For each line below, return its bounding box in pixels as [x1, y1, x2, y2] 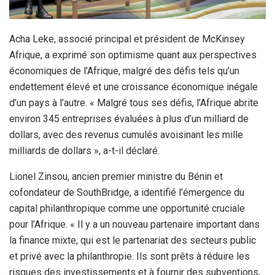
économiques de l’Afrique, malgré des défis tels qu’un [9, 65, 239, 77]
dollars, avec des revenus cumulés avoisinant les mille [9, 129, 243, 141]
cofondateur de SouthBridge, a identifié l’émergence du [9, 187, 244, 199]
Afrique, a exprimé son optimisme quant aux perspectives [9, 49, 257, 61]
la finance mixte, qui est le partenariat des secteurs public [9, 234, 256, 247]
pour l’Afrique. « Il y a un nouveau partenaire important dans [9, 219, 260, 231]
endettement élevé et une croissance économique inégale [9, 81, 258, 93]
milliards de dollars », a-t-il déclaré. [9, 145, 162, 157]
